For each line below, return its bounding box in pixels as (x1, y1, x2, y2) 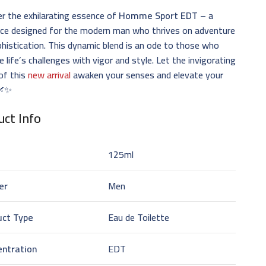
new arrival (28, 65, 71, 84)
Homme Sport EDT (119, 6, 198, 24)
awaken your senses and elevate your (71, 65, 224, 84)
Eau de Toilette (108, 208, 170, 226)
